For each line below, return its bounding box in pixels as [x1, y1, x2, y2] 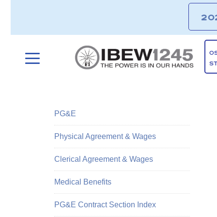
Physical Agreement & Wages [54, 132, 156, 140]
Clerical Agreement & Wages [54, 155, 153, 163]
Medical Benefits [54, 178, 111, 186]
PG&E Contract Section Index [54, 201, 156, 209]
